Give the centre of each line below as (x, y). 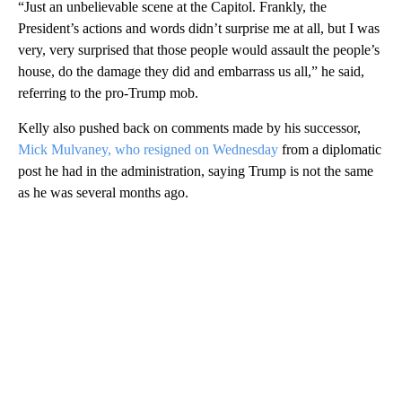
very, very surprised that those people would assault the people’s (199, 50)
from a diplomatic (330, 150)
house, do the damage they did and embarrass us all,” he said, (191, 72)
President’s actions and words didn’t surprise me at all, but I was (199, 29)
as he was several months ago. (103, 193)
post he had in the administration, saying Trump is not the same (196, 171)
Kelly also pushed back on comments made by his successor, (189, 128)
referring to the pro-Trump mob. (108, 93)
